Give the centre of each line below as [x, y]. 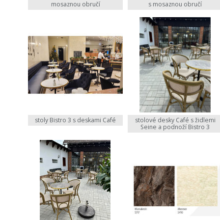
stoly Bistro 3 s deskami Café [76, 120]
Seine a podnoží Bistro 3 [175, 127]
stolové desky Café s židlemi [175, 120]
